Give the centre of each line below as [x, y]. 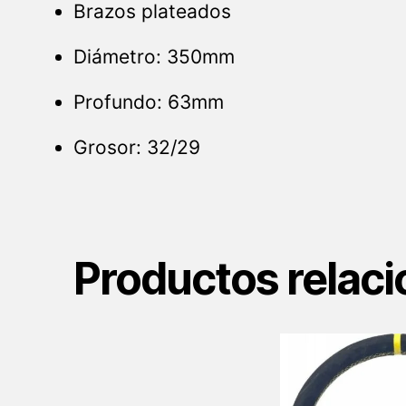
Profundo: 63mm [148, 102]
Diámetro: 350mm [154, 57]
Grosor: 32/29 [136, 148]
